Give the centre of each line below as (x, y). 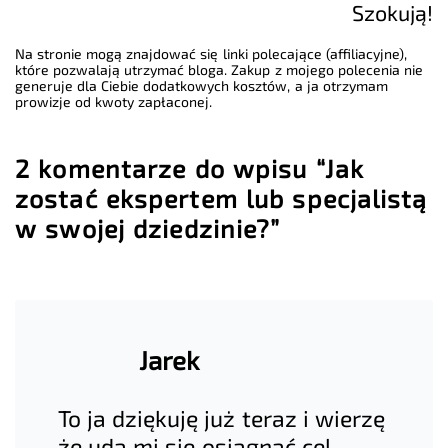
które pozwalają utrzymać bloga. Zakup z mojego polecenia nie (219, 69)
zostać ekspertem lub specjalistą (221, 197)
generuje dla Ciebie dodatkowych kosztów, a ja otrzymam (201, 85)
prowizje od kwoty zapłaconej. (114, 101)
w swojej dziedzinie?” (148, 227)
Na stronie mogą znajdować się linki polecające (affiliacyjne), (211, 53)
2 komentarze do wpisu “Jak (190, 167)
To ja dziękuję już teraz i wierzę (221, 418)
